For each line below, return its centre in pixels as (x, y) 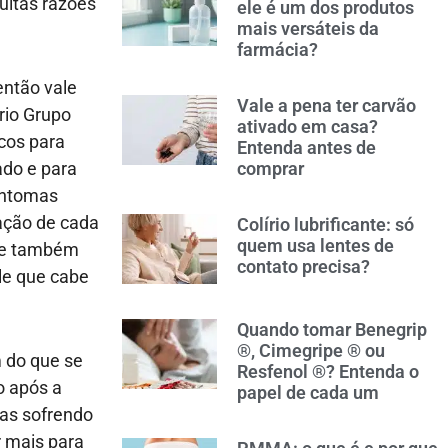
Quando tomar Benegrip (331, 329)
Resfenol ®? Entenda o (327, 371)
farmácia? (277, 49)
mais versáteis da (307, 28)
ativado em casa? (307, 126)
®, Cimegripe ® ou (310, 350)
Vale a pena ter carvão (326, 105)
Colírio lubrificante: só (325, 224)
